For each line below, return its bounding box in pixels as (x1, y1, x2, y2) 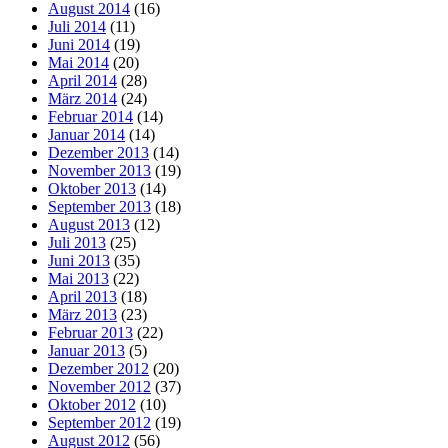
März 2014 (48, 89, 117, 107)
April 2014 (48, 71, 117, 89)
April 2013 (48, 287, 117, 305)
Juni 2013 (48, 251, 110, 269)
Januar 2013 (48, 341, 125, 359)
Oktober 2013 (48, 179, 136, 197)
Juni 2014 (48, 35, 110, 53)
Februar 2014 (48, 107, 133, 125)
